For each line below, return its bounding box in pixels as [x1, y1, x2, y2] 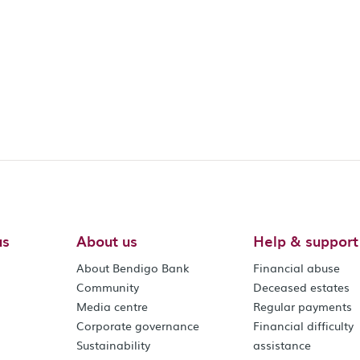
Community [76, 279, 140, 295]
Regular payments [253, 298, 353, 314]
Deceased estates [253, 279, 350, 295]
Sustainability [76, 337, 151, 353]
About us [76, 230, 138, 252]
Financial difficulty [253, 317, 354, 333]
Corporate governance [76, 317, 200, 333]
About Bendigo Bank [76, 260, 190, 276]
